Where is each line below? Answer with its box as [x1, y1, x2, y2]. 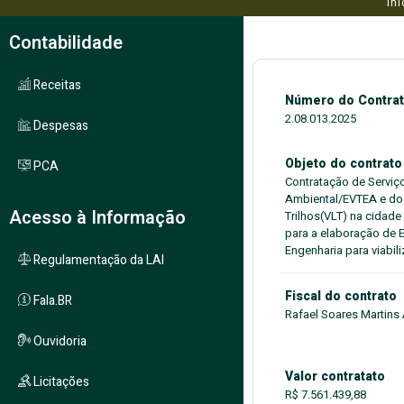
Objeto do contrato [285, 154, 402, 173]
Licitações [31, 372, 89, 391]
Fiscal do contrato [285, 287, 397, 306]
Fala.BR [31, 291, 72, 310]
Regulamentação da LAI [31, 251, 164, 270]
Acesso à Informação [9, 205, 186, 231]
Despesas [31, 116, 88, 135]
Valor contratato [285, 367, 385, 386]
